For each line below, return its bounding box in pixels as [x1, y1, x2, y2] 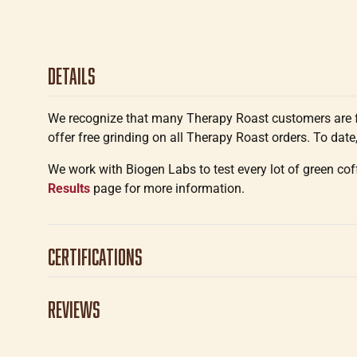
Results [48, 181, 90, 196]
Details [48, 63, 95, 88]
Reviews [48, 296, 100, 322]
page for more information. [90, 181, 245, 196]
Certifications [48, 244, 142, 269]
